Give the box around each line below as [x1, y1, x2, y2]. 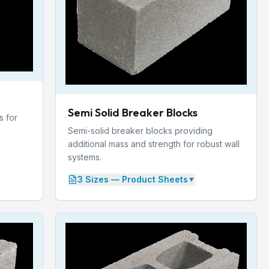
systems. [68, 151, 101, 162]
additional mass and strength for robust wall [68, 138, 240, 149]
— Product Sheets [109, 174, 188, 184]
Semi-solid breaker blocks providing [68, 125, 213, 136]
